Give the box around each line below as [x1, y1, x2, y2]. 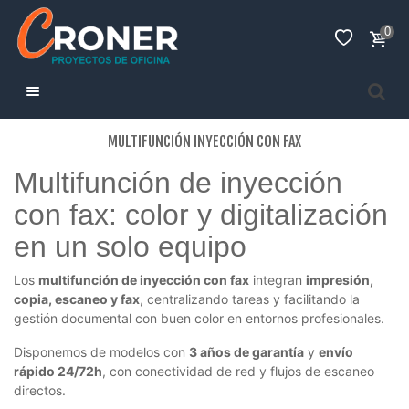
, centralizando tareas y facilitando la [140, 291, 360, 307]
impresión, [306, 272, 373, 288]
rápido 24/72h [14, 363, 102, 379]
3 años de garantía [189, 344, 304, 360]
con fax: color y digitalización [14, 198, 388, 231]
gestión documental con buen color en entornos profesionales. [14, 310, 384, 326]
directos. [14, 383, 66, 398]
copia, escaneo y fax [14, 291, 140, 307]
